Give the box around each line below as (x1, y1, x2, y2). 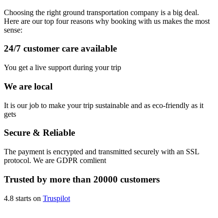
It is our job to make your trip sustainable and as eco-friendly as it (4, 101, 203, 109)
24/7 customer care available (4, 43, 117, 54)
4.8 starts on (4, 194, 43, 202)
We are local (4, 81, 53, 91)
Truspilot (43, 194, 70, 202)
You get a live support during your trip (4, 63, 121, 72)
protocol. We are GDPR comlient (4, 156, 106, 165)
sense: (4, 25, 22, 34)
